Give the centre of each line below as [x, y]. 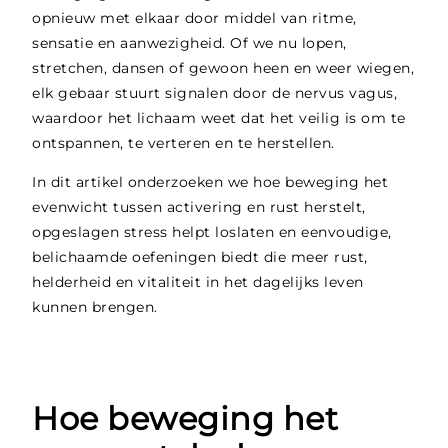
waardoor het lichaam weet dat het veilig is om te [219, 117]
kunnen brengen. [95, 307]
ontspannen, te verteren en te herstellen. [183, 142]
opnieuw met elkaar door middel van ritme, [194, 17]
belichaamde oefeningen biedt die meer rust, [200, 257]
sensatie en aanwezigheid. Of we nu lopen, [189, 42]
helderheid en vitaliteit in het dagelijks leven [198, 282]
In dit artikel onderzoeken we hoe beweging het [210, 182]
